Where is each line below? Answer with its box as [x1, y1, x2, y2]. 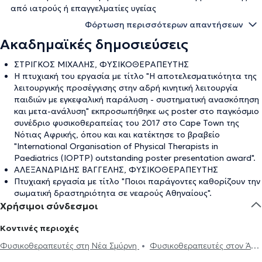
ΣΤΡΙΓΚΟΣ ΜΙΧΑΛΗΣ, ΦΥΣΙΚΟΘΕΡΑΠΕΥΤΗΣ [14, 58, 189, 70]
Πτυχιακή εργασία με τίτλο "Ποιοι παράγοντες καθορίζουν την [14, 175, 260, 187]
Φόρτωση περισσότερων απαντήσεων [85, 19, 243, 30]
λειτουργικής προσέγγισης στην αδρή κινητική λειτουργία [14, 82, 238, 93]
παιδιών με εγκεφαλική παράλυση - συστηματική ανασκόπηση [14, 94, 259, 105]
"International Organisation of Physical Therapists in [14, 140, 218, 151]
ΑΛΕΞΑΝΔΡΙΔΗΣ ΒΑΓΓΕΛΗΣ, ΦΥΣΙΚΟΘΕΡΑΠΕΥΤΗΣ [14, 164, 218, 175]
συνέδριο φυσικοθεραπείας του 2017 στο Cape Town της [14, 117, 239, 128]
